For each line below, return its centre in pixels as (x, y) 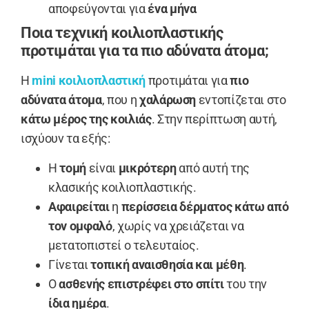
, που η (120, 100)
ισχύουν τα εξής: (66, 139)
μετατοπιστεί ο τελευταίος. (124, 245)
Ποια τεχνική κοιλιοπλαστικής (122, 33)
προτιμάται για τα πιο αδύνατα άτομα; (145, 51)
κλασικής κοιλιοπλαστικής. (122, 187)
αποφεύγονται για (98, 9)
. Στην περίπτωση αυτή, (215, 119)
